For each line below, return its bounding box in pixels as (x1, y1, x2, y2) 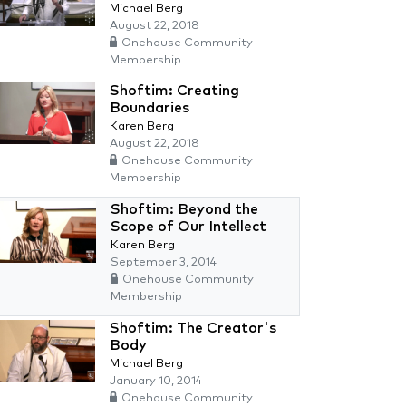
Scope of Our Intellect (111, 219, 266, 234)
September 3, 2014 (111, 256, 217, 268)
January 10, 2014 (110, 375, 202, 387)
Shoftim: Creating (110, 83, 239, 98)
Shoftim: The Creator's (110, 321, 276, 335)
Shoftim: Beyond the (111, 202, 258, 217)
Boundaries (110, 101, 189, 115)
